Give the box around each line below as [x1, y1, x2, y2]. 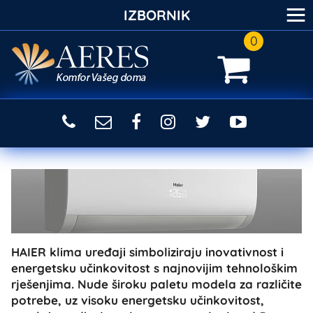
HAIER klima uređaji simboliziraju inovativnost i [11, 244, 284, 259]
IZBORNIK [123, 6, 190, 24]
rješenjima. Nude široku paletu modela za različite [11, 276, 302, 291]
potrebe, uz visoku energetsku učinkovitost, [11, 292, 264, 307]
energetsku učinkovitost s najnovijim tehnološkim [11, 260, 298, 275]
